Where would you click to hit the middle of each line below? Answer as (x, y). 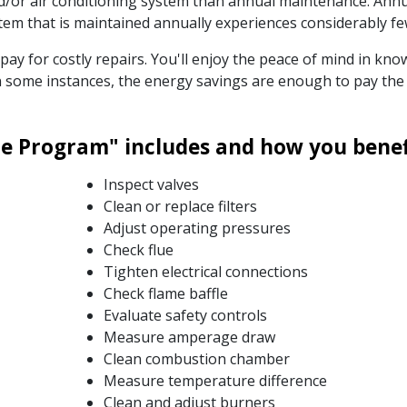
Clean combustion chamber (196, 358)
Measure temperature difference (215, 380)
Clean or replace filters (180, 206)
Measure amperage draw (189, 337)
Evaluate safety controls (185, 315)
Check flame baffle (165, 293)
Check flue (138, 249)
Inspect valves (151, 184)
